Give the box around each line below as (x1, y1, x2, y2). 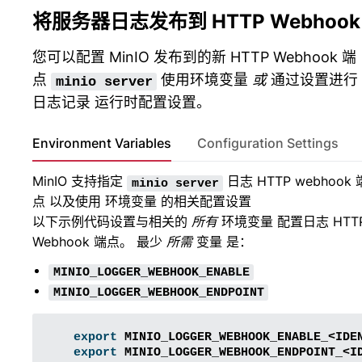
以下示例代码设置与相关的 (32, 213, 192, 230)
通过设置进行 (267, 71, 359, 89)
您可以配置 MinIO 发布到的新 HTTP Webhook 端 (32, 48, 356, 66)
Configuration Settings (197, 135, 339, 152)
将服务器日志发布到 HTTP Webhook (32, 10, 360, 34)
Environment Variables (32, 135, 171, 152)
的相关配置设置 (157, 193, 251, 210)
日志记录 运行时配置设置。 (32, 94, 211, 112)
